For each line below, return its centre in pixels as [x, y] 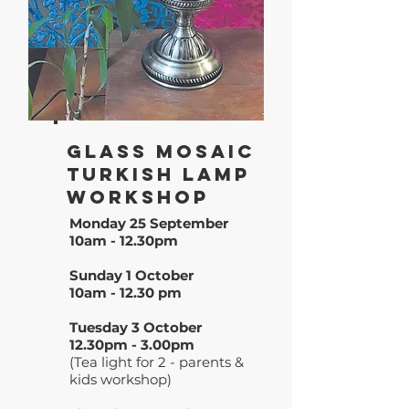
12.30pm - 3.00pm [134, 345]
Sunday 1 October [131, 275]
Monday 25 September [149, 223]
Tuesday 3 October [136, 327]
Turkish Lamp [158, 174]
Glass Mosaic [165, 151]
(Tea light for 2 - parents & [157, 362]
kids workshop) [121, 379]
